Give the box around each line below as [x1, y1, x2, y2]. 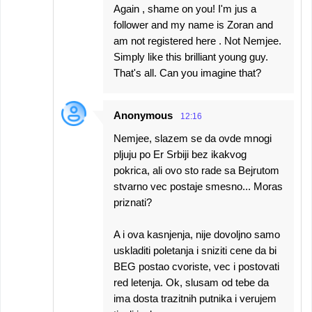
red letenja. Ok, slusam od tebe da [114, 276, 269, 288]
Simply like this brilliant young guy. [114, 51, 268, 63]
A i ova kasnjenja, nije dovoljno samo [114, 228, 280, 240]
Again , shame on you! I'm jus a [114, 3, 256, 15]
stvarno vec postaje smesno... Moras [114, 180, 283, 192]
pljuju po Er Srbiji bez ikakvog [114, 148, 247, 160]
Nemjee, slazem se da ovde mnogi [114, 132, 272, 144]
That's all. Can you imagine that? [114, 67, 261, 79]
